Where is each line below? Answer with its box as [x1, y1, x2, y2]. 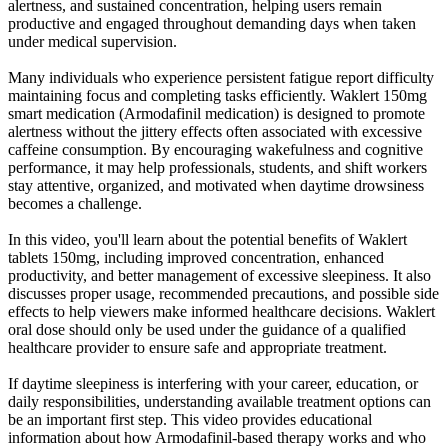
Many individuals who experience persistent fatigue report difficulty [8, 68, 434, 86]
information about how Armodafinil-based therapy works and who [8, 428, 426, 446]
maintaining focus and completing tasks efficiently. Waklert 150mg [8, 86, 427, 104]
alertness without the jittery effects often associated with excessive [8, 122, 422, 140]
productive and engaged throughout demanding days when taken [8, 14, 416, 32]
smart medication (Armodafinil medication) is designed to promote [8, 104, 425, 122]
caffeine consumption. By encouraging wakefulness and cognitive [8, 140, 423, 158]
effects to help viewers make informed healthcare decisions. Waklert [8, 302, 435, 320]
